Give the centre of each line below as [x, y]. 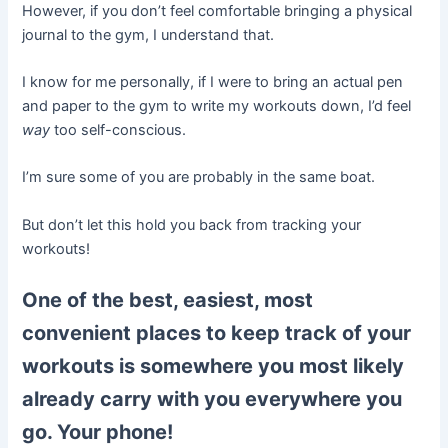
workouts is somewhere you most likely [213, 365]
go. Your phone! [98, 431]
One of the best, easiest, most [168, 299]
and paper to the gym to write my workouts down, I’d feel [217, 105]
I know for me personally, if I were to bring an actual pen [213, 81]
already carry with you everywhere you [212, 398]
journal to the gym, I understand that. [148, 34]
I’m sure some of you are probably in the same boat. [199, 177]
